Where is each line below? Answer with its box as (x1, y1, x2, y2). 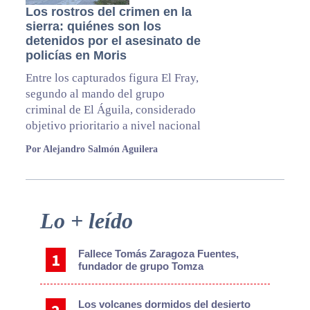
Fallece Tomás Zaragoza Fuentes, (78, 248, 239, 260)
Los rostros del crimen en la (25, 5, 192, 19)
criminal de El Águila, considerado (25, 103, 196, 117)
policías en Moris (25, 48, 127, 63)
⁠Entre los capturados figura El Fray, (25, 71, 199, 85)
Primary (10, 207, 69, 226)
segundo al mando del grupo (25, 87, 165, 101)
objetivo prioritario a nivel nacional (25, 119, 201, 133)
